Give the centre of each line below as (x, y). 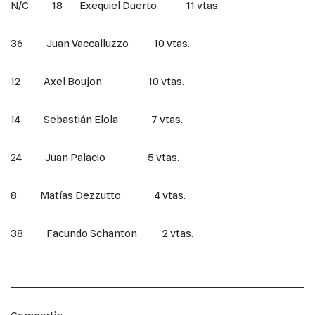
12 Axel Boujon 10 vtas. (97, 81)
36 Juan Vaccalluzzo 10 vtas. (100, 43)
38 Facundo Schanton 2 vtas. (102, 233)
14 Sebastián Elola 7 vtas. (97, 119)
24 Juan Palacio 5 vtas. (95, 157)
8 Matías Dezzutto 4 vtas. (98, 195)
